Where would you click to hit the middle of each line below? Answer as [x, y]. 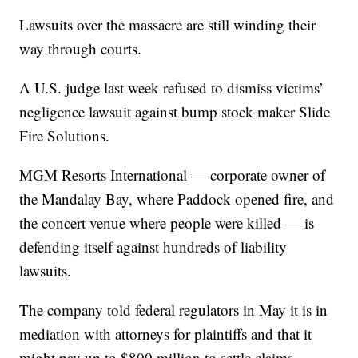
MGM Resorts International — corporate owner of [173, 175]
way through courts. [81, 49]
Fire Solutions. [65, 136]
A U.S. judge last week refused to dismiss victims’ [172, 88]
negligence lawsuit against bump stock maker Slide [175, 112]
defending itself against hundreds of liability [153, 247]
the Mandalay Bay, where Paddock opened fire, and [177, 199]
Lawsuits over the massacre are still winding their [168, 25]
